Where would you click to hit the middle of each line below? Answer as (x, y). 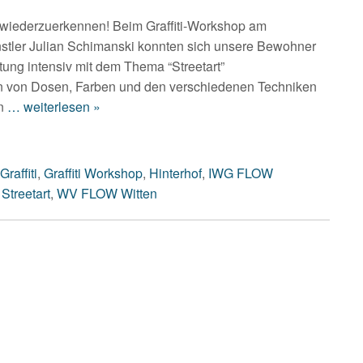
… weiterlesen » (52, 106)
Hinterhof (175, 173)
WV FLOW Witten (107, 193)
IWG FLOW (241, 173)
